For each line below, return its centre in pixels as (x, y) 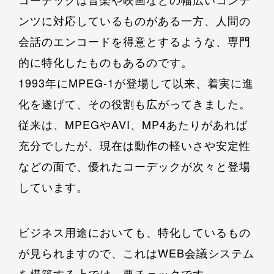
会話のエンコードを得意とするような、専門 (135, 41)
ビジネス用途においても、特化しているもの (135, 232)
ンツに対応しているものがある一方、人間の (135, 20)
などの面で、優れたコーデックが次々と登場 (135, 166)
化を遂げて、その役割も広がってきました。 (135, 104)
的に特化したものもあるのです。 (106, 62)
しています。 (53, 187)
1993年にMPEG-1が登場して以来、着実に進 (136, 83)
